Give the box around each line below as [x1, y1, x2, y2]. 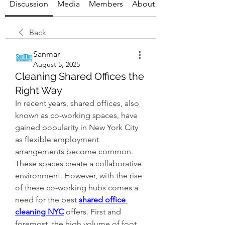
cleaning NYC [15, 206, 64, 216]
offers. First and [66, 206, 121, 216]
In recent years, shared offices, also [15, 98, 139, 108]
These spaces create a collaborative [15, 158, 142, 168]
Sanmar [33, 49, 60, 59]
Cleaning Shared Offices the [15, 70, 144, 82]
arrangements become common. [15, 146, 133, 156]
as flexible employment [15, 134, 99, 144]
